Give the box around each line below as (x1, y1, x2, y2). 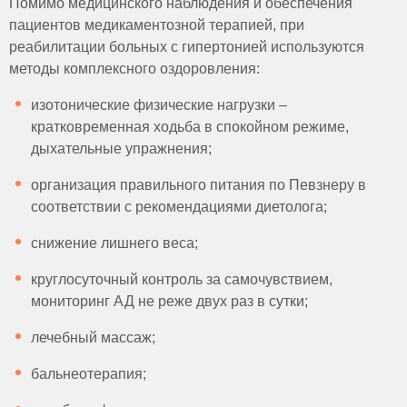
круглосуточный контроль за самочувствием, (31, 272, 333, 287)
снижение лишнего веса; (31, 235, 198, 251)
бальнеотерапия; (31, 366, 150, 382)
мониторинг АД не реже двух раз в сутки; (31, 293, 312, 309)
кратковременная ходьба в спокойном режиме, (31, 119, 349, 134)
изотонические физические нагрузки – (31, 97, 287, 113)
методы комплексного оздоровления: (9, 61, 263, 76)
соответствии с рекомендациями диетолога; (31, 199, 327, 214)
